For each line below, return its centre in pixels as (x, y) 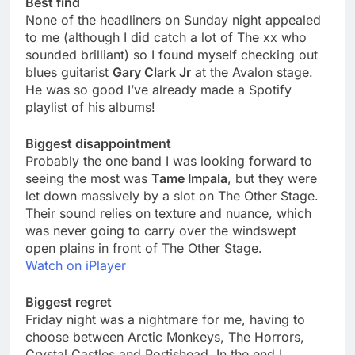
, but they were (272, 179)
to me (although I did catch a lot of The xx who (166, 38)
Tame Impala (189, 179)
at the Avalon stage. (252, 73)
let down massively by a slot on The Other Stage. (172, 196)
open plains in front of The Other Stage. (144, 248)
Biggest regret (69, 302)
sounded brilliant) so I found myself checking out (172, 55)
